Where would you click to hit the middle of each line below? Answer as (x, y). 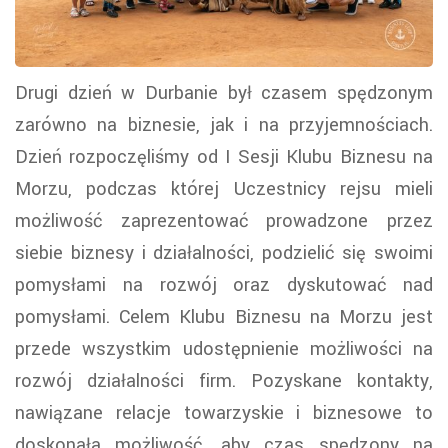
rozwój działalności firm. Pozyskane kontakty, (224, 380)
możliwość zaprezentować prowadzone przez (224, 220)
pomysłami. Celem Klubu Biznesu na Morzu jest (224, 316)
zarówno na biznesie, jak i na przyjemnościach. (224, 124)
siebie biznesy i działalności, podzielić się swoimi (224, 252)
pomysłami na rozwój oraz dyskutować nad (224, 284)
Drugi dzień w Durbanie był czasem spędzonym (224, 92)
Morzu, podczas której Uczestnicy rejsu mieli (224, 188)
